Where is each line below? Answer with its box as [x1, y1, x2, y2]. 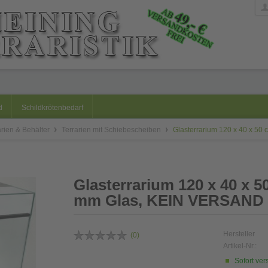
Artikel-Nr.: [223, 242, 257, 250]
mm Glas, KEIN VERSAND [74, 191, 264, 209]
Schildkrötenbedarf [22, 103, 83, 112]
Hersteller [223, 230, 255, 238]
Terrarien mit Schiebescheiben [62, 126, 163, 134]
